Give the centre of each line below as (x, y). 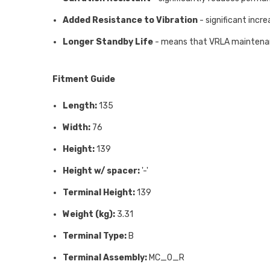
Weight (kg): (89, 215)
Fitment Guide (84, 80)
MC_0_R (166, 258)
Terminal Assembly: (105, 258)
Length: (80, 106)
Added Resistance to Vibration (130, 20)
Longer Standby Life (108, 42)
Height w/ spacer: (101, 171)
